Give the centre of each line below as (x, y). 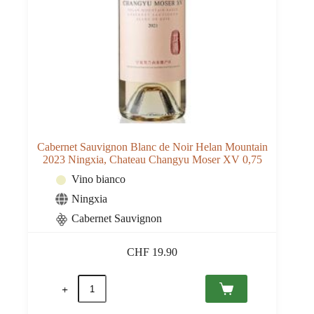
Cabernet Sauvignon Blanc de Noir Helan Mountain (152, 147)
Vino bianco (98, 179)
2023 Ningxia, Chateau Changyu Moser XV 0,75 (152, 160)
